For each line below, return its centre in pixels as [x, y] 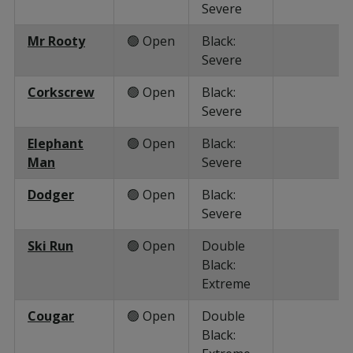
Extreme [226, 283]
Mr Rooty [56, 41]
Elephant [56, 143]
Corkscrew [61, 92]
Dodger [51, 194]
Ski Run [50, 245]
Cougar [51, 316]
